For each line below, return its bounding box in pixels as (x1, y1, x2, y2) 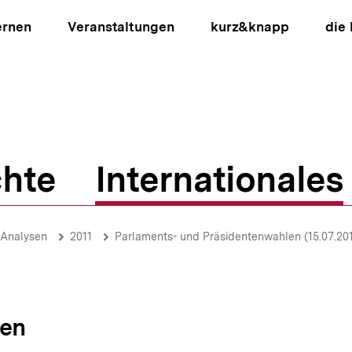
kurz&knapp (210, 19, 289, 35)
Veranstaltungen (68, 19, 174, 35)
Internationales (95, 158, 343, 200)
